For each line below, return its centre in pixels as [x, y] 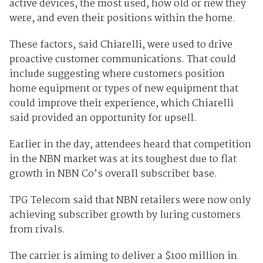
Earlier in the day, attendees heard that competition [130, 144]
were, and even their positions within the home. [122, 18]
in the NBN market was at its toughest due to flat [123, 159]
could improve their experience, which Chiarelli [121, 103]
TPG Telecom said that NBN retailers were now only [130, 200]
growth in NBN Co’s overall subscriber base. [113, 174]
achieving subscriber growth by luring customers [125, 215]
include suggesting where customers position [117, 74]
